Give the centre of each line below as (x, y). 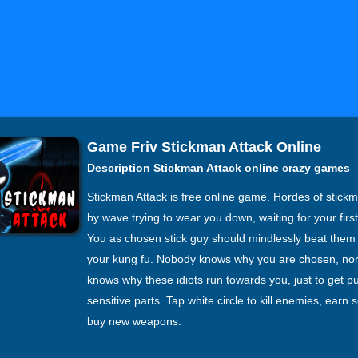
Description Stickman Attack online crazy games (219, 168)
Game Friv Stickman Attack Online (204, 147)
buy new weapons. (134, 321)
